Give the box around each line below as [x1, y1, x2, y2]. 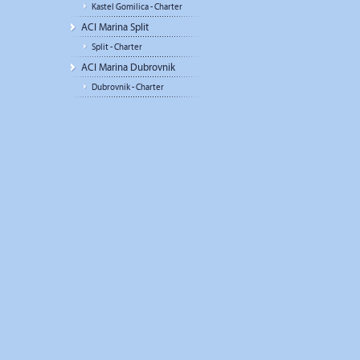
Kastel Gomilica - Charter [92, 2, 182, 12]
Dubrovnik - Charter [92, 82, 164, 92]
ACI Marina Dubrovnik [81, 61, 175, 74]
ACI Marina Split [81, 21, 149, 34]
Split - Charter [92, 42, 142, 52]
